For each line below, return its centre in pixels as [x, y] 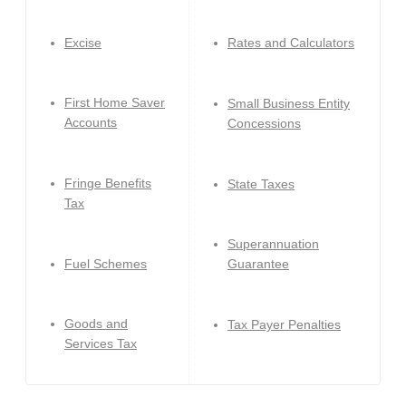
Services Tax [101, 344]
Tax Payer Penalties [285, 324]
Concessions [265, 123]
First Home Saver [115, 103]
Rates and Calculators [291, 43]
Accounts [91, 123]
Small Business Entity [289, 103]
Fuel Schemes [106, 263]
